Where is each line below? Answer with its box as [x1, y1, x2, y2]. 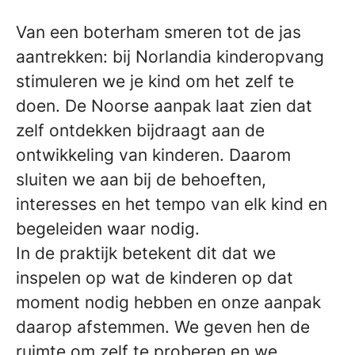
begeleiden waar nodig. [16, 218, 200, 239]
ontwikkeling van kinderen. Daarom [16, 144, 291, 165]
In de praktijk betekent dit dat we [16, 242, 276, 263]
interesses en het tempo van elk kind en [16, 193, 327, 214]
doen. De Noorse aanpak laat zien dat [16, 95, 312, 116]
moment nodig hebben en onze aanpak [16, 292, 321, 312]
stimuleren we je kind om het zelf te [16, 71, 294, 91]
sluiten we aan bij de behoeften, [16, 169, 266, 189]
